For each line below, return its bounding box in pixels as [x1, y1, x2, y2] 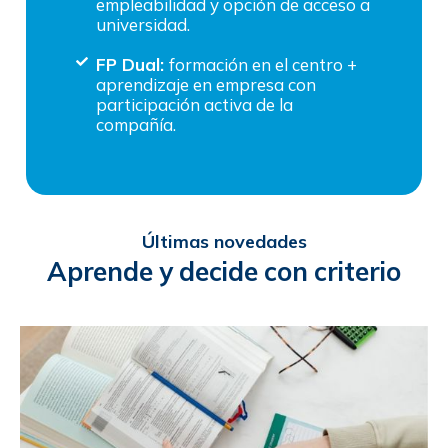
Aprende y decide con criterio [47, 254, 401, 288]
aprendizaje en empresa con [96, 73, 316, 95]
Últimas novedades [141, 229, 307, 253]
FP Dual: [96, 53, 169, 75]
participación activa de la [96, 93, 293, 115]
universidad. [96, 13, 190, 35]
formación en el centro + [169, 53, 357, 75]
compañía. [96, 113, 176, 135]
